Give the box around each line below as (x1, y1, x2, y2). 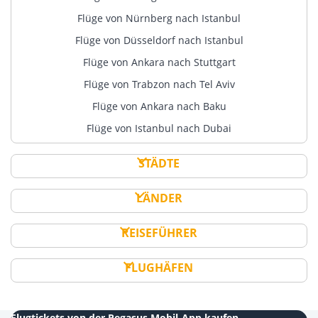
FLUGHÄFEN (125, 260, 193, 276)
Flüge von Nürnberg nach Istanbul (77, 11, 241, 26)
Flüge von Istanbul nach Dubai (87, 121, 231, 136)
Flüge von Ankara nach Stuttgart (82, 55, 236, 70)
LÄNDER (136, 190, 182, 207)
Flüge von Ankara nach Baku (92, 99, 226, 114)
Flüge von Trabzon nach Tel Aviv (83, 77, 235, 92)
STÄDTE (138, 155, 180, 172)
